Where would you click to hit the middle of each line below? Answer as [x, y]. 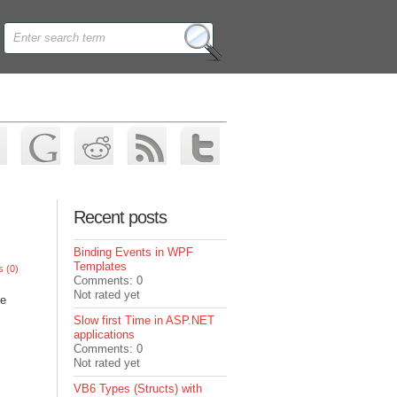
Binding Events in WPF [134, 252]
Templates [101, 266]
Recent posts [121, 217]
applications [105, 335]
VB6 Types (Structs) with [138, 389]
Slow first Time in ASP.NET [144, 320]
